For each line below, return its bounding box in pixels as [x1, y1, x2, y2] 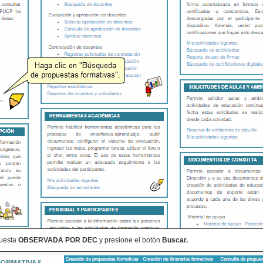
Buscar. [162, 236, 188, 244]
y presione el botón [99, 236, 162, 244]
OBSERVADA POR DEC [16, 236, 99, 244]
